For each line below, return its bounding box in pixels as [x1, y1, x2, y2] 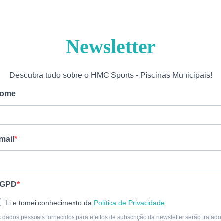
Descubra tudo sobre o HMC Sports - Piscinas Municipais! [9, 71, 212, 79]
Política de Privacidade [94, 199, 165, 207]
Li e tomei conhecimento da [5, 199, 94, 207]
